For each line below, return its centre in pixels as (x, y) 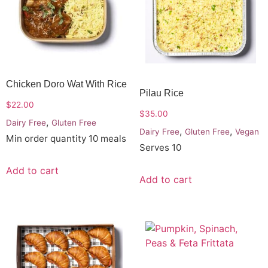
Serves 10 (160, 148)
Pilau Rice (161, 93)
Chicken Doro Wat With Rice (66, 84)
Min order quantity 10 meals (66, 138)
